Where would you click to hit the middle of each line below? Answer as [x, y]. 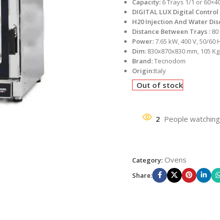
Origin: [143, 70]
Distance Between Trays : [171, 31]
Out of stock [160, 85]
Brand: [143, 61]
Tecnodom [170, 61]
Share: [142, 175]
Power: [143, 41]
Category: [147, 160]
